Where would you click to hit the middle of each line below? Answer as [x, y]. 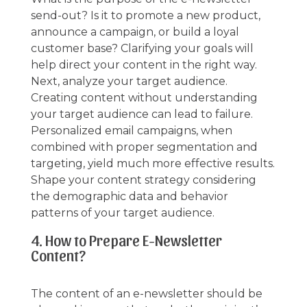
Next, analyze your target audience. [129, 81]
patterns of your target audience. [122, 212]
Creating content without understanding [144, 97]
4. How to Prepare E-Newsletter [126, 240]
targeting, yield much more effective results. [152, 163]
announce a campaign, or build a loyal [135, 32]
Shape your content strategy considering [143, 180]
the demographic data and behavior [129, 196]
